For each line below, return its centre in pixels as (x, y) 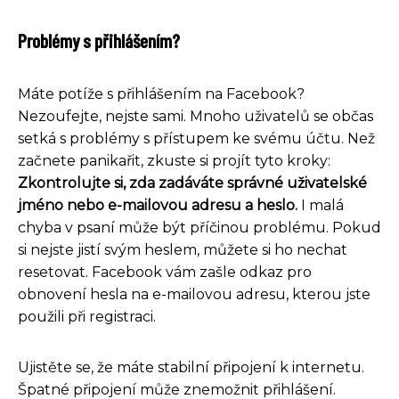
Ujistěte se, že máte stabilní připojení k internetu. (191, 368)
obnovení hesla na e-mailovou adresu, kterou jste (194, 295)
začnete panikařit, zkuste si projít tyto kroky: (174, 161)
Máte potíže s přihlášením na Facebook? (161, 94)
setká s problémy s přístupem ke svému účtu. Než (196, 139)
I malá (321, 206)
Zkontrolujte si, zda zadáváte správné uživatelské (192, 183)
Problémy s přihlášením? (99, 41)
